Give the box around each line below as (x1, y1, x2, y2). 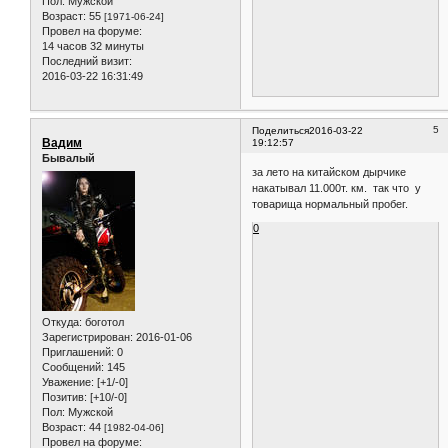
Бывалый (42, 152, 95, 165)
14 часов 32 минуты (42, 40, 144, 53)
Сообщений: (42, 360, 104, 373)
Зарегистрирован (42, 330, 130, 343)
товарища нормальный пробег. (252, 197, 409, 210)
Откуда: (42, 315, 82, 328)
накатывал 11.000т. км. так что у (252, 181, 422, 194)
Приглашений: (42, 345, 114, 358)
